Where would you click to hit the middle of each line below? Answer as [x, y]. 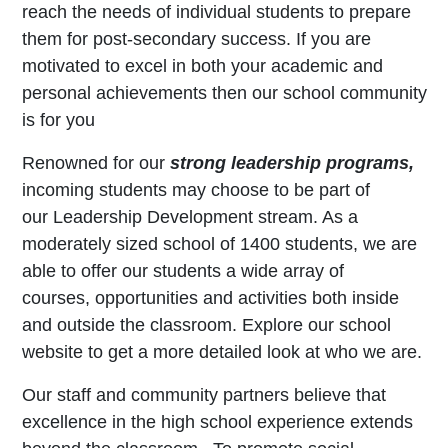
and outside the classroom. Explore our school [206, 325]
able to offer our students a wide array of [182, 271]
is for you [58, 120]
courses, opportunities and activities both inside [210, 298]
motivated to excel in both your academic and [202, 66]
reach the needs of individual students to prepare [216, 12]
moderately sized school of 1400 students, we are [219, 244]
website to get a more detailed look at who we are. [224, 352]
